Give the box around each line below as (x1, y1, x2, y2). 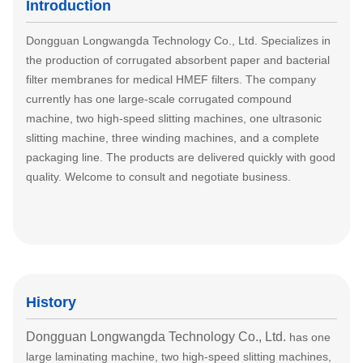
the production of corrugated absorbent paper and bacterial (26, 53, 330, 66)
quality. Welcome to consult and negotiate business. (26, 170, 291, 183)
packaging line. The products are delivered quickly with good (26, 151, 335, 164)
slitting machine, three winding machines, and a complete (26, 131, 319, 144)
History (26, 294, 76, 310)
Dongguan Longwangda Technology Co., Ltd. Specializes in (26, 34, 331, 47)
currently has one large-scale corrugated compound (26, 92, 292, 105)
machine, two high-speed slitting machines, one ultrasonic (26, 112, 322, 125)
